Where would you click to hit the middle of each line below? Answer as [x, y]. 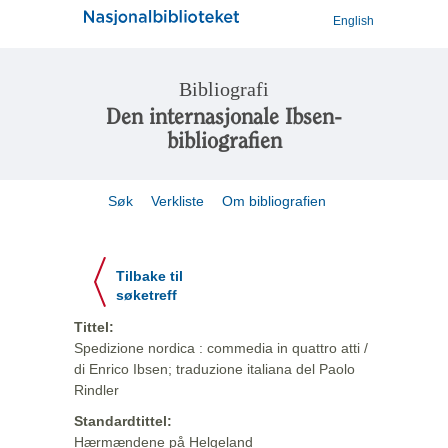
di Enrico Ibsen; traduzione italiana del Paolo [214, 369]
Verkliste [177, 201]
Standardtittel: [123, 421]
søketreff [146, 295]
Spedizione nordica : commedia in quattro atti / [221, 348]
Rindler [96, 390]
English [353, 21]
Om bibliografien [276, 201]
